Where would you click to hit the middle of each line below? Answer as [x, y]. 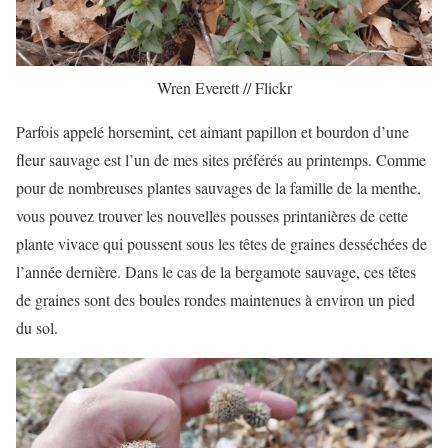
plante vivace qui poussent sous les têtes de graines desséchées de [221, 244]
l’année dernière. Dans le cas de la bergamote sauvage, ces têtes [216, 272]
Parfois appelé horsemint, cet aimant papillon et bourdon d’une [212, 132]
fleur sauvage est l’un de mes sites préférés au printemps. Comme [221, 160]
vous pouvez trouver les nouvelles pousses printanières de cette [212, 216]
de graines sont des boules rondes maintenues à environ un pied [215, 300]
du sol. [37, 328]
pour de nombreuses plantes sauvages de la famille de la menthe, [218, 188]
